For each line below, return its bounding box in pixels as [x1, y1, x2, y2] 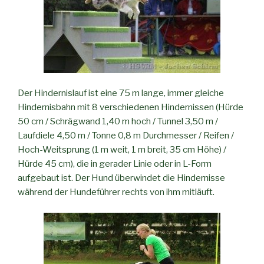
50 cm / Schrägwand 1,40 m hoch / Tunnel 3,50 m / [18, 116, 218, 127]
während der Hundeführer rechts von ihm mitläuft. [18, 187, 214, 197]
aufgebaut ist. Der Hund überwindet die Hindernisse [18, 173, 225, 183]
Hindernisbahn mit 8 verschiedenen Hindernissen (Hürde [18, 102, 243, 113]
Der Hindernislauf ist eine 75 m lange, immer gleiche [18, 88, 224, 98]
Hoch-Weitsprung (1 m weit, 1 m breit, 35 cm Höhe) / [18, 144, 226, 155]
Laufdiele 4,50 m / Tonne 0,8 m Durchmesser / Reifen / [18, 130, 234, 141]
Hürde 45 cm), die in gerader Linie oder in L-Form [18, 159, 212, 169]
